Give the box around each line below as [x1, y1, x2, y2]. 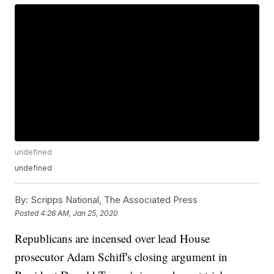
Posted [15, 208, 41, 218]
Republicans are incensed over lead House [15, 231, 210, 246]
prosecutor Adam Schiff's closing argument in [15, 249, 228, 265]
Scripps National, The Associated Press [28, 194, 198, 206]
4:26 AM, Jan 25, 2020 [40, 208, 119, 218]
